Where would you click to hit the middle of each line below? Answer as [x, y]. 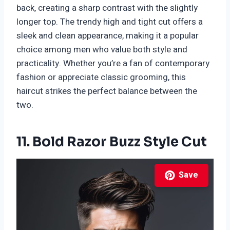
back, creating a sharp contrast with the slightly [107, 8]
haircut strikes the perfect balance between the [107, 91]
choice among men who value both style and [102, 50]
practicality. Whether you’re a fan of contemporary [113, 64]
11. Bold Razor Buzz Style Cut [112, 142]
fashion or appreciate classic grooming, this [101, 78]
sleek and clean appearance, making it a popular [108, 36]
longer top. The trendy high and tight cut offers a [110, 22]
